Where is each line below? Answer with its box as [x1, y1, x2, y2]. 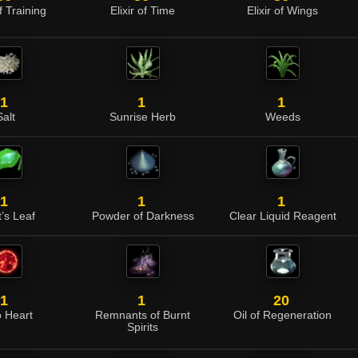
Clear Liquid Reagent [229, 210, 336, 222]
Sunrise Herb [109, 111, 176, 123]
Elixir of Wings [247, 5, 318, 17]
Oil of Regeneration [233, 309, 332, 321]
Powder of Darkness [91, 210, 194, 222]
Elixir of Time [110, 5, 175, 17]
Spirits [127, 321, 158, 333]
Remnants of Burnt [95, 309, 190, 321]
